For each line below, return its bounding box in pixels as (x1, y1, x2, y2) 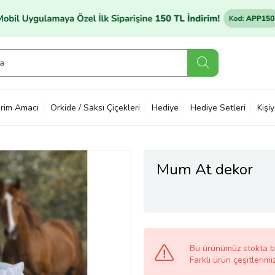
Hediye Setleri (190, 101, 246, 114)
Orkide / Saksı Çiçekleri (50, 101, 140, 114)
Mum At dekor (157, 159, 253, 180)
